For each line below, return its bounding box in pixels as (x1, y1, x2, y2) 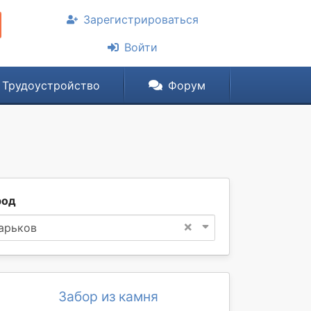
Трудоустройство (1, 78, 100, 92)
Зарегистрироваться (83, 12, 199, 26)
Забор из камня (58, 288, 158, 305)
